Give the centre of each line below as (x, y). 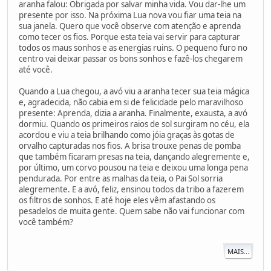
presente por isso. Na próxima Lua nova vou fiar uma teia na (130, 15)
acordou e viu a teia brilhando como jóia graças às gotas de (127, 135)
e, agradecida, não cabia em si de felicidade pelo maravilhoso (131, 102)
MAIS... (238, 252)
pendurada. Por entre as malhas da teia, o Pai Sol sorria (121, 178)
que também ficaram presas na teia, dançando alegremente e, (134, 156)
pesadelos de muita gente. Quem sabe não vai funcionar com (132, 211)
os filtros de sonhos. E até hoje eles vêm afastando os (117, 200)
